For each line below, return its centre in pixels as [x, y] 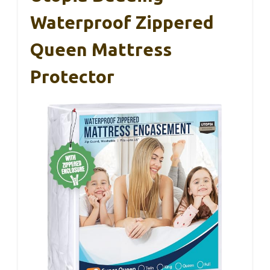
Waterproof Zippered [122, 22]
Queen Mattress [101, 49]
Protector [72, 76]
